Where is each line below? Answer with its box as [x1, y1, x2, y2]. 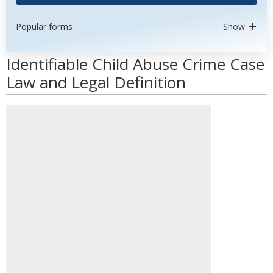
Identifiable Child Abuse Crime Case [6, 53, 264, 75]
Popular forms [16, 21, 73, 32]
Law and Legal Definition [6, 71, 186, 93]
